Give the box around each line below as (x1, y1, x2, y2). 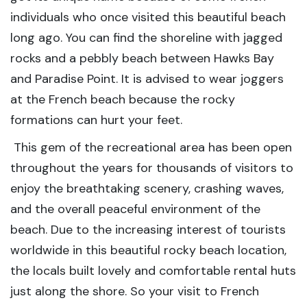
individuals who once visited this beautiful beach (10, 9, 286, 25)
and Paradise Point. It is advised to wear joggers (10, 71, 284, 87)
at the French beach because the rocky (10, 91, 235, 108)
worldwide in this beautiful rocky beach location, (10, 242, 286, 258)
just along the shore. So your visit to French (10, 283, 259, 299)
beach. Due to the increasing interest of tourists (10, 221, 286, 238)
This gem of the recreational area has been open (10, 139, 292, 156)
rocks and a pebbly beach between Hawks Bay (10, 50, 274, 66)
